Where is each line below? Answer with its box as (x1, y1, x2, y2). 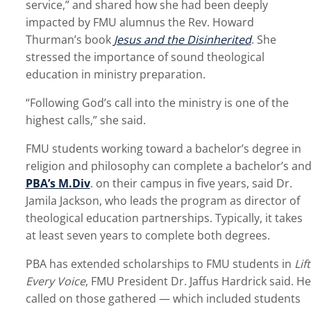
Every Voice (25, 274, 85, 289)
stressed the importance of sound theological (25, 49, 264, 65)
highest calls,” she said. (25, 112, 146, 128)
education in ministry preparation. (25, 67, 205, 83)
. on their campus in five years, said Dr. (90, 176, 292, 192)
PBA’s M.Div (25, 176, 90, 192)
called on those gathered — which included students (25, 291, 301, 307)
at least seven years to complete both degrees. (25, 228, 270, 244)
